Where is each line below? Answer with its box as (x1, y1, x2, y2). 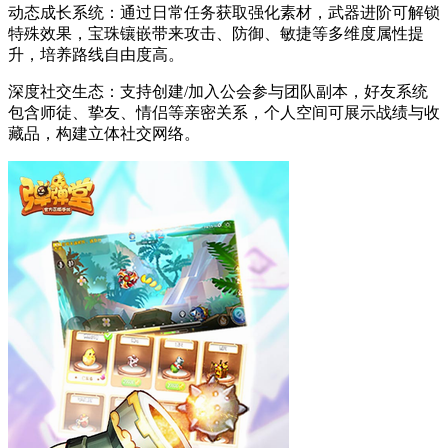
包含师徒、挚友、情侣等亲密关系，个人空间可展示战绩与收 (8, 104, 440, 122)
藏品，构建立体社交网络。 (8, 125, 200, 143)
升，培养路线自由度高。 (8, 46, 184, 64)
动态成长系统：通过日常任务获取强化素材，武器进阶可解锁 (8, 4, 440, 22)
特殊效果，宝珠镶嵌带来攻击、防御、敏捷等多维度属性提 (8, 25, 424, 43)
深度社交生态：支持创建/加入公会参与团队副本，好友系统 (8, 83, 428, 101)
